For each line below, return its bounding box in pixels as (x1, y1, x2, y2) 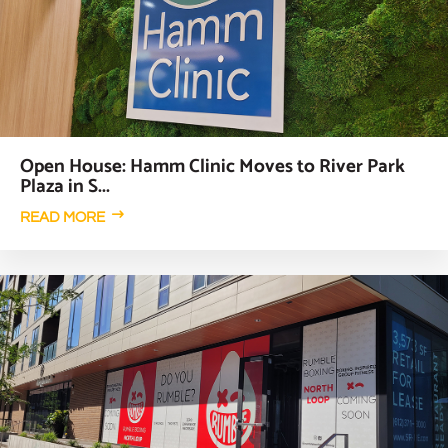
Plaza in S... (20, 171, 110, 203)
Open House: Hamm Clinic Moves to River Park (20, 151, 405, 183)
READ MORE (20, 210, 105, 226)
